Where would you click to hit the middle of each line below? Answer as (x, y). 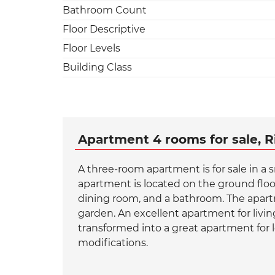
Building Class (97, 67)
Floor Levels (91, 48)
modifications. (113, 242)
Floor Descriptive (104, 29)
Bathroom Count (105, 10)
